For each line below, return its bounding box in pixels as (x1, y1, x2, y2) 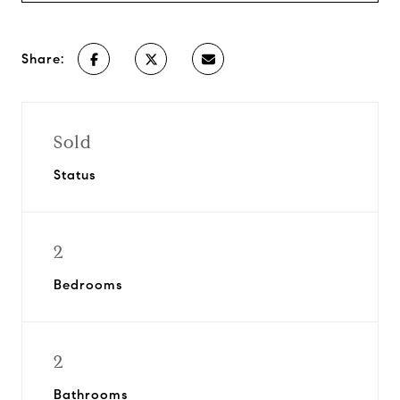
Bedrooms (54, 277, 122, 293)
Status (54, 167, 96, 183)
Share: (21, 51, 64, 67)
